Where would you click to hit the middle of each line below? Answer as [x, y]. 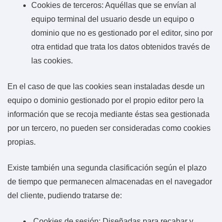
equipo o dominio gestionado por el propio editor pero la [106, 100]
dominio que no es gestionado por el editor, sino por [122, 33]
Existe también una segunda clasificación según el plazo [107, 167]
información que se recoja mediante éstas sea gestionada [109, 114]
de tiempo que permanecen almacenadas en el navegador [110, 181]
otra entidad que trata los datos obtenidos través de [121, 47]
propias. [22, 142]
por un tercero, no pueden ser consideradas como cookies [109, 128]
